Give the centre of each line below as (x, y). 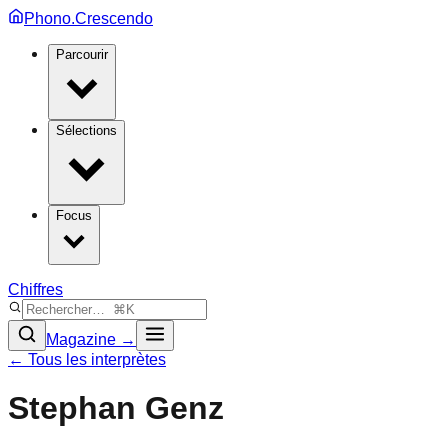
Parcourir (82, 54)
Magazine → (91, 339)
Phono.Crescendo (88, 18)
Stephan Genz (116, 408)
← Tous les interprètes (87, 359)
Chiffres (35, 289)
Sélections (86, 130)
